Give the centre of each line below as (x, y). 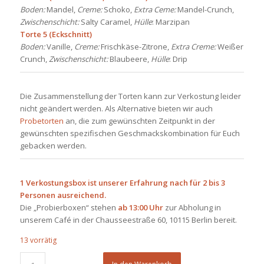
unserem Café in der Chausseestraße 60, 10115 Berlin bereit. (128, 220)
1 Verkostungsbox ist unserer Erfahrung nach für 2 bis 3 (122, 183)
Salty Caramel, (106, 22)
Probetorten (42, 121)
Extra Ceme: (154, 10)
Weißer (229, 47)
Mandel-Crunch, (204, 10)
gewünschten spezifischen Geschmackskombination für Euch (130, 133)
